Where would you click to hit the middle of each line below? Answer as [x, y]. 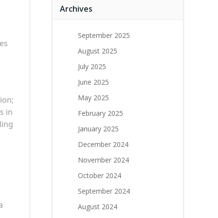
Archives [76, 9]
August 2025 [98, 51]
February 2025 [100, 113]
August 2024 [98, 207]
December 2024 [103, 144]
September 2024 [104, 191]
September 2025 [104, 35]
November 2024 [103, 160]
